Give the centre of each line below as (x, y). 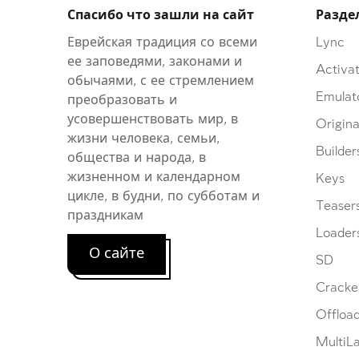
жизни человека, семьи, (143, 139)
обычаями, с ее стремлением (161, 81)
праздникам (105, 216)
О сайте (117, 254)
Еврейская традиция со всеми (162, 42)
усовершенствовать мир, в (153, 119)
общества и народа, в (137, 158)
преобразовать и (122, 100)
